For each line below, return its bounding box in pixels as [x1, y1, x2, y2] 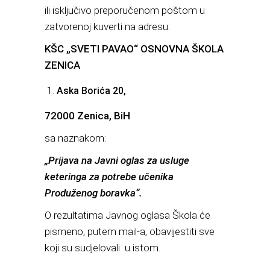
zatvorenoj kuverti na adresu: [45, 20, 170, 33]
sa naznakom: [45, 132, 106, 144]
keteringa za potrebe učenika [45, 171, 174, 183]
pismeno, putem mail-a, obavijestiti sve [45, 225, 215, 237]
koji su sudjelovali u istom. [45, 242, 160, 254]
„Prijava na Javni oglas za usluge [45, 154, 189, 166]
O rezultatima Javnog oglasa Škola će [45, 209, 210, 221]
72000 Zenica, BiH [45, 110, 130, 122]
